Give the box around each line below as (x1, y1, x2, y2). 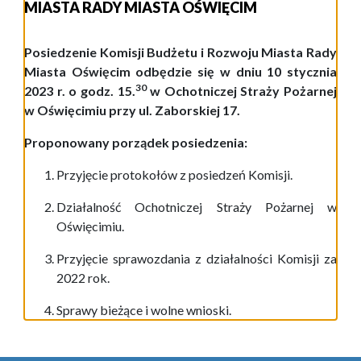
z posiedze (177, 167, 239, 183)
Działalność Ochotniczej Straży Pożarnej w (56, 199, 337, 215)
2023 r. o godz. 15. (24, 83, 135, 99)
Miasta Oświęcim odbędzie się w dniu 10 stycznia (24, 64, 337, 80)
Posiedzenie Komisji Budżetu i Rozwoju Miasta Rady (24, 44, 337, 60)
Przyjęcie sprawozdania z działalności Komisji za (56, 251, 337, 267)
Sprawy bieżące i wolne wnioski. (56, 302, 231, 318)
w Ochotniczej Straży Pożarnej (146, 83, 337, 99)
